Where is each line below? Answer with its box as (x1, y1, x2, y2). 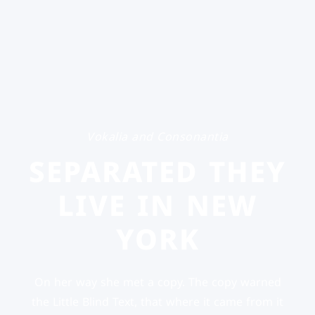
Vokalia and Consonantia (86, 126, 229, 148)
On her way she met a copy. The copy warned (34, 271, 281, 293)
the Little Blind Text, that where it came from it (32, 291, 283, 313)
